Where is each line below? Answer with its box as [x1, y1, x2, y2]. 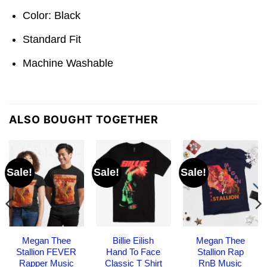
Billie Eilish [113, 235, 154, 246]
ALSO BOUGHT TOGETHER [9, 113, 159, 126]
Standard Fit [23, 33, 82, 45]
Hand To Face [106, 246, 161, 257]
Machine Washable [23, 57, 114, 69]
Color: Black [23, 9, 81, 21]
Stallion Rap [197, 246, 244, 257]
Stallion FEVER [16, 246, 77, 257]
